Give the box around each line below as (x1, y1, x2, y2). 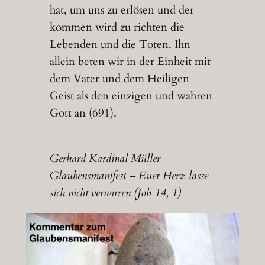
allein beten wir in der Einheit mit (49, 53, 211, 69)
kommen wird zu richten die (49, 19, 185, 35)
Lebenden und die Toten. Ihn (49, 36, 190, 52)
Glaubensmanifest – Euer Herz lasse (49, 168, 208, 184)
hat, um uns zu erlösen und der (49, 2, 194, 18)
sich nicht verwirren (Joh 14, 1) (49, 185, 181, 201)
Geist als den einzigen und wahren (49, 88, 212, 104)
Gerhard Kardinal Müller (49, 151, 160, 167)
